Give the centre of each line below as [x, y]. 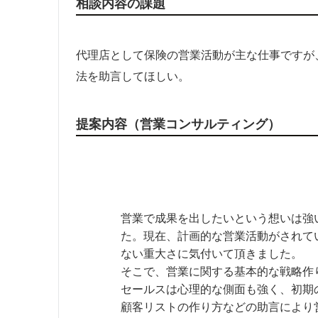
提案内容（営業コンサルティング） [185, 124]
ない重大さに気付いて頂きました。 [212, 254]
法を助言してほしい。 [133, 76]
